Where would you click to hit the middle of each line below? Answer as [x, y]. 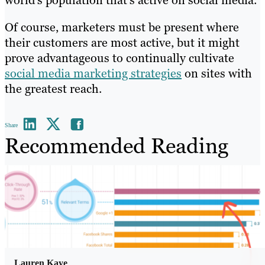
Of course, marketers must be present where [122, 27]
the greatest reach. [53, 88]
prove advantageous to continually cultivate [119, 58]
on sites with [217, 73]
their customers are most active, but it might [122, 42]
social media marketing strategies [93, 73]
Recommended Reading [117, 146]
